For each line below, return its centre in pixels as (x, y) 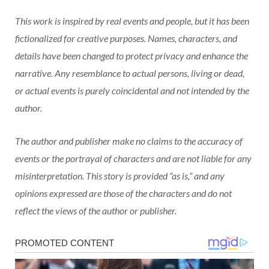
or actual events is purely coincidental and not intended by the (132, 91)
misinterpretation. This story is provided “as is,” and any (120, 176)
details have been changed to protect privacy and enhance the (131, 56)
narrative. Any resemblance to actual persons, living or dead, (130, 73)
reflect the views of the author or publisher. (96, 211)
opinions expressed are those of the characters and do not (123, 193)
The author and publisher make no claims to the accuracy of (129, 141)
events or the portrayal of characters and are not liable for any (133, 159)
